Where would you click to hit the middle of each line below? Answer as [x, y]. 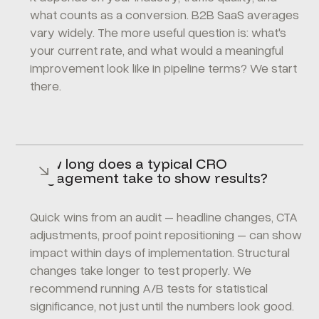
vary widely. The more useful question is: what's [158, 32]
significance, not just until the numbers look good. [162, 305]
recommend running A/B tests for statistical [149, 288]
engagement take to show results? [149, 178]
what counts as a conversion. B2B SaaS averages [165, 14]
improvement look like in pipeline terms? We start [164, 68]
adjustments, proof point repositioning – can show [166, 234]
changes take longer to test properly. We [141, 270]
